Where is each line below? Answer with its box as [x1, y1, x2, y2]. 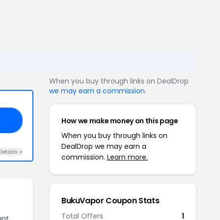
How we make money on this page [61, 116, 178, 126]
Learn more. [107, 152, 148, 162]
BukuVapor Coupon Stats [61, 195, 160, 206]
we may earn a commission [49, 86, 145, 96]
